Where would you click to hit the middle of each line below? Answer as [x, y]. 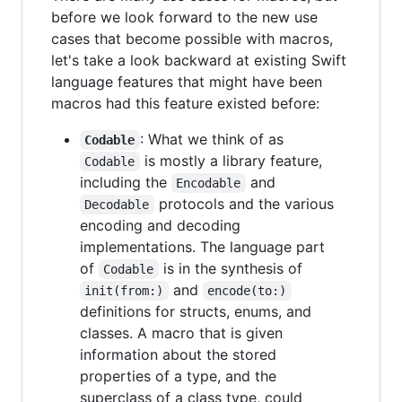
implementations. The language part [202, 246]
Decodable [117, 204]
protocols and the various [246, 203]
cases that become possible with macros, [192, 38]
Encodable [209, 183]
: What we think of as [211, 139]
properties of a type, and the [178, 376]
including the [126, 182]
